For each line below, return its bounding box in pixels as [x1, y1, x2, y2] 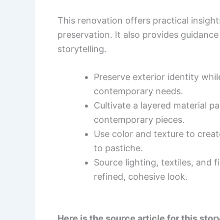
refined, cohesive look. [94, 171, 188, 182]
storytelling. [57, 43, 107, 54]
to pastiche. [94, 143, 143, 154]
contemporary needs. [94, 86, 183, 97]
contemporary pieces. [94, 114, 185, 125]
